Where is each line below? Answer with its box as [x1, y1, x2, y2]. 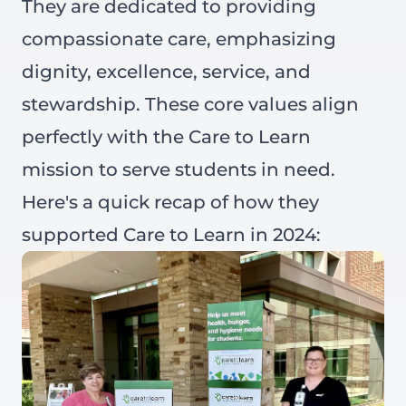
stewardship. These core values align [22, 93, 359, 115]
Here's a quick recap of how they [22, 191, 319, 213]
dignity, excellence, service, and [22, 61, 311, 82]
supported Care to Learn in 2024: [22, 224, 321, 246]
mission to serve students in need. [22, 159, 335, 180]
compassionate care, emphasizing [22, 28, 336, 50]
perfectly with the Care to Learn [22, 126, 311, 148]
